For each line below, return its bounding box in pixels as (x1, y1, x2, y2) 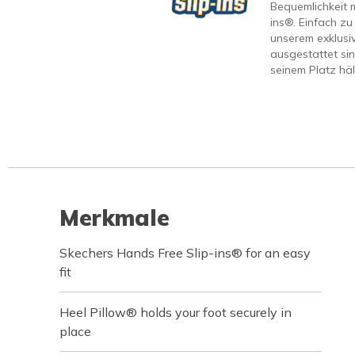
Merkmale (59, 204, 170, 231)
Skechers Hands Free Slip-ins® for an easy (59, 245, 311, 261)
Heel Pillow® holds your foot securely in (59, 304, 292, 320)
